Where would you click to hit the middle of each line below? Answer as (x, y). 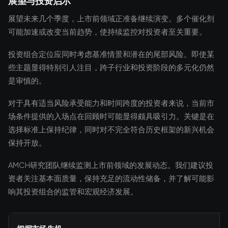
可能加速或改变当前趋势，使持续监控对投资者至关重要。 (107, 32)
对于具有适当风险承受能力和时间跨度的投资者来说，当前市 (111, 103)
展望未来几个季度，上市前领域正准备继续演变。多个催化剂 (111, 19)
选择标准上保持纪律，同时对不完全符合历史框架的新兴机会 (111, 130)
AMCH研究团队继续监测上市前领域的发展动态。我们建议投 (111, 165)
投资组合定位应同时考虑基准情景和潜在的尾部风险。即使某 (111, 54)
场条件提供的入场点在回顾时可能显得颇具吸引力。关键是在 (111, 117)
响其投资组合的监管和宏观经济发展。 (73, 192)
